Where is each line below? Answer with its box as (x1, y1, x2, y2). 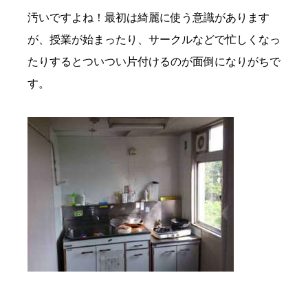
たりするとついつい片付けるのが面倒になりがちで (27, 56, 280, 68)
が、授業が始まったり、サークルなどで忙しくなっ (27, 34, 280, 46)
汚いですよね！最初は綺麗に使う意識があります (27, 12, 269, 24)
